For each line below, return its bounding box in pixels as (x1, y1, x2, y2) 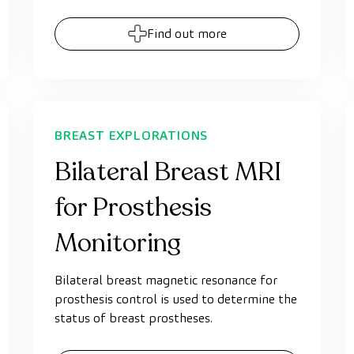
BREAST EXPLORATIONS (55, 127, 209, 144)
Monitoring (55, 226, 181, 261)
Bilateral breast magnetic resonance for (55, 272, 277, 288)
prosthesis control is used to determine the (55, 291, 297, 307)
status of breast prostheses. (55, 310, 213, 326)
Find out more (146, 25, 227, 42)
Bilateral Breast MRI (55, 155, 281, 190)
